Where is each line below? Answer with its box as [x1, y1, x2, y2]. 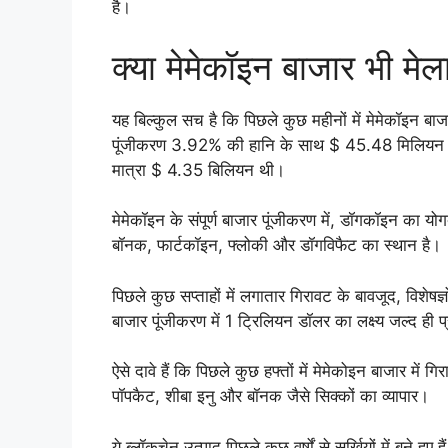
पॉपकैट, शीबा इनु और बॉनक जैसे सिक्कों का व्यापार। [112, 386, 429, 406]
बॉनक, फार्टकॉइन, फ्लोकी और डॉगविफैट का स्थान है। [112, 235, 441, 255]
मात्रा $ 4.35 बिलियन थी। [112, 159, 285, 180]
